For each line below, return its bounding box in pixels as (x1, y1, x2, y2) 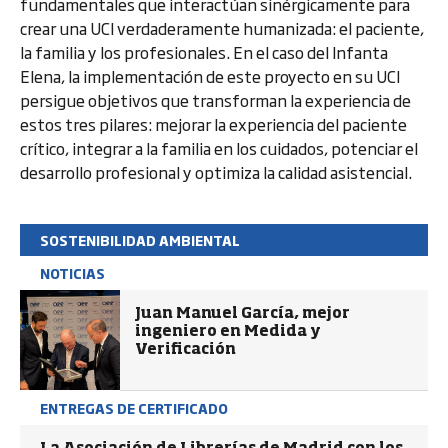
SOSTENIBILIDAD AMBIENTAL (40, 230, 240, 250)
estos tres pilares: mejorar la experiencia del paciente (20, 112, 407, 136)
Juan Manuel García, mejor (135, 306, 350, 321)
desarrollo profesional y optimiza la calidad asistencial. (20, 160, 412, 184)
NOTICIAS (40, 263, 105, 283)
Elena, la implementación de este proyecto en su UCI (20, 64, 400, 88)
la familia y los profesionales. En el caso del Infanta (20, 40, 388, 64)
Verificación (135, 342, 236, 357)
